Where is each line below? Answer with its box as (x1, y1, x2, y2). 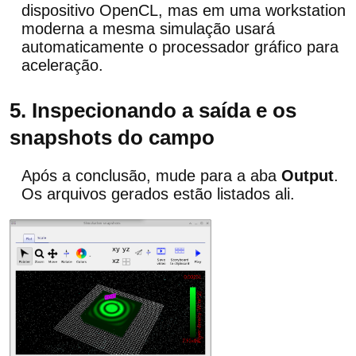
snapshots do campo (10, 125, 215, 149)
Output (281, 166, 334, 184)
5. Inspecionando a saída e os (10, 98, 296, 122)
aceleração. (21, 56, 103, 74)
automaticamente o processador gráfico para (21, 37, 339, 56)
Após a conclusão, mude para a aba (21, 166, 281, 184)
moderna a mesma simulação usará (21, 19, 275, 37)
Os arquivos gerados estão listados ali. (21, 184, 295, 203)
